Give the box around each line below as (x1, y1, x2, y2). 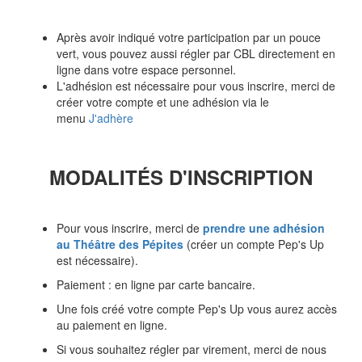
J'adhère (89, 110, 133, 127)
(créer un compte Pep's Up (183, 236, 324, 253)
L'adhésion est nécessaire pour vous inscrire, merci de (57, 78, 335, 95)
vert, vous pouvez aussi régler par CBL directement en (57, 45, 335, 62)
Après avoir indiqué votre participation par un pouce (57, 29, 321, 46)
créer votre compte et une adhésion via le (57, 94, 269, 111)
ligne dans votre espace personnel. (57, 61, 236, 78)
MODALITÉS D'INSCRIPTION (49, 163, 313, 192)
